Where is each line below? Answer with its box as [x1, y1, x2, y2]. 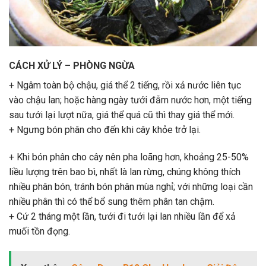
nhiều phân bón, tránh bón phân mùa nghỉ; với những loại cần [9, 181, 253, 193]
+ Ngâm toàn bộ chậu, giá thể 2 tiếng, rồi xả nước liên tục [9, 80, 241, 91]
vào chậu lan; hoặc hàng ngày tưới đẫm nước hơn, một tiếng [9, 94, 252, 106]
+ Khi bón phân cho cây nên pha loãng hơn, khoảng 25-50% [9, 151, 249, 163]
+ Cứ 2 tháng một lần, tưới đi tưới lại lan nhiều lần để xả [9, 211, 236, 223]
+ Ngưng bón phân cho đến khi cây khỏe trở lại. [9, 124, 201, 136]
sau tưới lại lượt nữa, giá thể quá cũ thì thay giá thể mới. [9, 109, 235, 121]
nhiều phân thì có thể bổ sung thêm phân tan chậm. [9, 196, 214, 208]
